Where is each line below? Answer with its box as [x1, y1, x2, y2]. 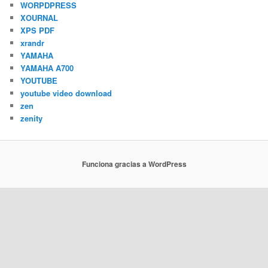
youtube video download [20, 87, 112, 99]
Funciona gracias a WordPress [81, 159, 187, 170]
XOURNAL [20, 11, 59, 23]
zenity [20, 112, 43, 124]
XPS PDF [20, 24, 55, 36]
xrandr [20, 36, 45, 48]
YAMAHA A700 [20, 62, 74, 74]
